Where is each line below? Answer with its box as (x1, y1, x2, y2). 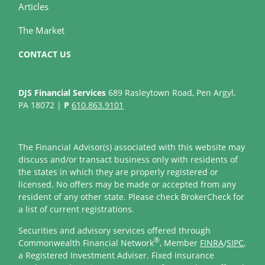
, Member (160, 237, 201, 249)
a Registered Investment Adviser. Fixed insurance (18, 250, 215, 261)
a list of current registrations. (18, 203, 135, 215)
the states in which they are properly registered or (18, 166, 219, 178)
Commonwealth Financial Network (18, 237, 154, 249)
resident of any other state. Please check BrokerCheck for (18, 191, 245, 203)
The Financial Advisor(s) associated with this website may (18, 141, 245, 153)
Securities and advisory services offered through (18, 225, 211, 237)
